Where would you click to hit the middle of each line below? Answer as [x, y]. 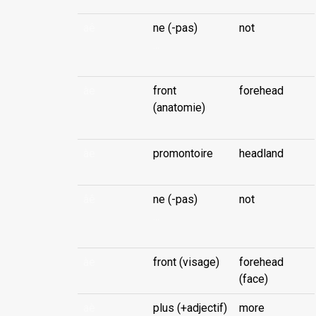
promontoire [183, 153]
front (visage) [186, 262]
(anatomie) [179, 108]
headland [261, 153]
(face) [254, 279]
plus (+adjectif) [190, 308]
